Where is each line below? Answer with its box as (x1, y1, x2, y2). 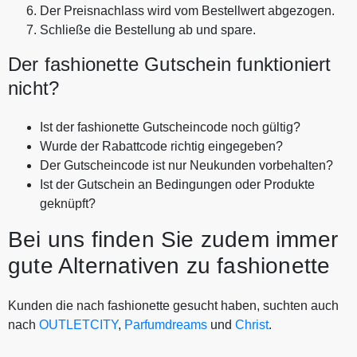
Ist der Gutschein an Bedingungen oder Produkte (40, 177, 315, 191)
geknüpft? (40, 196, 96, 210)
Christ (235, 317, 269, 331)
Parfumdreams (124, 317, 207, 331)
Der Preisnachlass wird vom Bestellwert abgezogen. (40, 3, 335, 18)
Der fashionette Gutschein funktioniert (8, 53, 331, 75)
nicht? (8, 76, 60, 99)
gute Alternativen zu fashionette (8, 253, 331, 278)
